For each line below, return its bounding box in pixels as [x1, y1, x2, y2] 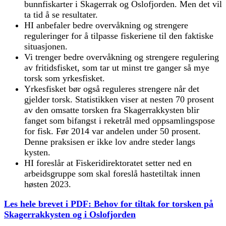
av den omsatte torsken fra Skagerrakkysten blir [24, 104, 199, 115]
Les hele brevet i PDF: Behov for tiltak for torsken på [4, 198, 213, 209]
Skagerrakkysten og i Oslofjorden [4, 209, 136, 219]
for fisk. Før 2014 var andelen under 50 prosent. [24, 126, 201, 136]
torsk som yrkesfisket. [24, 73, 105, 83]
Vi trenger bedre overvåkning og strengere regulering [24, 51, 219, 62]
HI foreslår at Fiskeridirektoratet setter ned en [24, 157, 192, 168]
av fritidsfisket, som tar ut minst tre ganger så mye [24, 62, 209, 73]
